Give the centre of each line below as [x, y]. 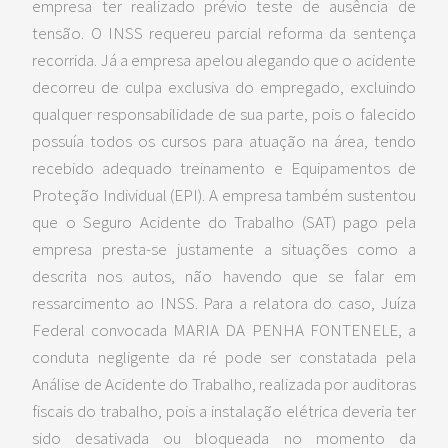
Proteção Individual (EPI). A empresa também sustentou [224, 195]
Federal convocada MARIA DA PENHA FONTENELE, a [224, 330]
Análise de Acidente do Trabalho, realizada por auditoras [224, 384]
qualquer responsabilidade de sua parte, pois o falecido [224, 114]
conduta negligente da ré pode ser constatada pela [224, 357]
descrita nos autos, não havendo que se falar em [224, 276]
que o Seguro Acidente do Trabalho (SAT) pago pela [224, 222]
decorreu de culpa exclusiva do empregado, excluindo [224, 87]
